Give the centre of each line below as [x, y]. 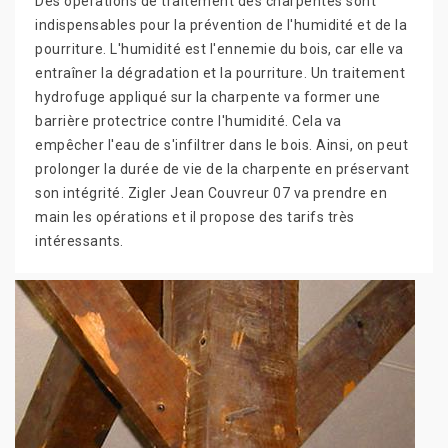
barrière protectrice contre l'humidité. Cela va [188, 120]
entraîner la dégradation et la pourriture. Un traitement [220, 72]
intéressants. [79, 240]
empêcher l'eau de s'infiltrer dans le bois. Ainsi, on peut [221, 144]
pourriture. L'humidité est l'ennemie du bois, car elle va [219, 48]
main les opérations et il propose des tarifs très [195, 216]
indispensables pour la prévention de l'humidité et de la [221, 24]
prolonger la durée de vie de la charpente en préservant [222, 168]
